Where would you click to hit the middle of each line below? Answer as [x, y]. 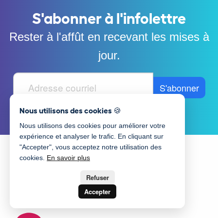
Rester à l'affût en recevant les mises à [109, 36]
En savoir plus [68, 158]
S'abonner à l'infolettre [109, 17]
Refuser [97, 177]
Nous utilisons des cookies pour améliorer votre [92, 126]
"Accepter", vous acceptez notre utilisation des [91, 147]
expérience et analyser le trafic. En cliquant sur [91, 136]
